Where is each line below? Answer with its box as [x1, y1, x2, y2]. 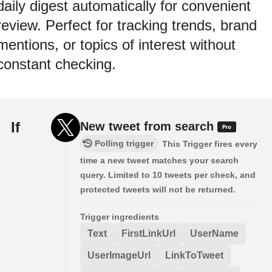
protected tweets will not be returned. [80, 185, 236, 195]
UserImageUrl [87, 250, 151, 261]
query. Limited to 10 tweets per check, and [80, 170, 256, 180]
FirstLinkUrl [121, 228, 175, 239]
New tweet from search [80, 120, 217, 134]
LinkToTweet [165, 250, 223, 261]
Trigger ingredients [80, 212, 159, 222]
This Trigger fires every [162, 139, 257, 149]
